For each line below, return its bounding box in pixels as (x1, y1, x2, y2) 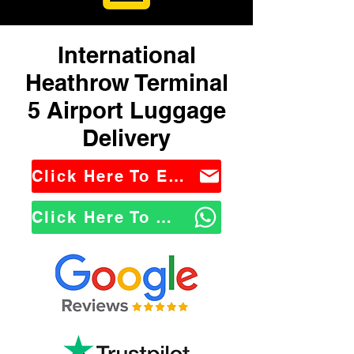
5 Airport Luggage (27, 96, 226, 124)
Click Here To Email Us (168, 167, 184, 186)
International (57, 41, 196, 69)
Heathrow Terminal (24, 69, 228, 96)
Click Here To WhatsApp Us (156, 208, 171, 227)
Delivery (82, 124, 171, 152)
